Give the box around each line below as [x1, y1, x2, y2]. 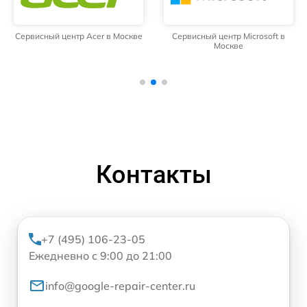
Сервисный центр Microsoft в [172, 31, 285, 42]
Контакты [95, 160, 212, 190]
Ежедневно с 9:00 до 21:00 [29, 249, 172, 263]
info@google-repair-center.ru [45, 279, 195, 293]
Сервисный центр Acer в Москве [14, 31, 143, 42]
